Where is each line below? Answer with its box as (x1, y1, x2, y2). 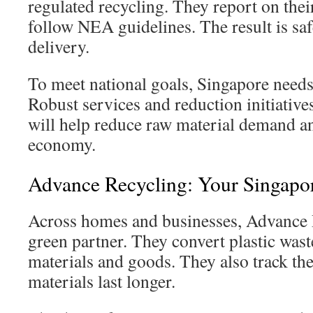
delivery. (28, 34, 89, 58)
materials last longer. (28, 269, 175, 293)
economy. (28, 132, 96, 156)
